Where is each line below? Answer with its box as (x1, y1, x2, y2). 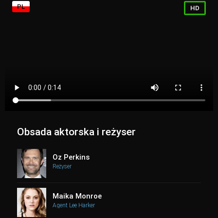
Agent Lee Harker (53, 202, 95, 209)
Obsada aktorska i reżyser (17, 126, 136, 138)
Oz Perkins (53, 153, 90, 162)
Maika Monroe (53, 192, 102, 200)
